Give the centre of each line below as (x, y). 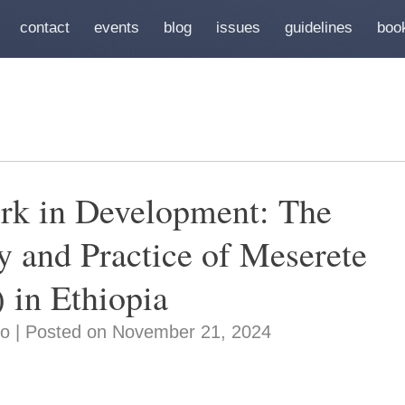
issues (238, 28)
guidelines (319, 28)
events (117, 28)
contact (45, 28)
